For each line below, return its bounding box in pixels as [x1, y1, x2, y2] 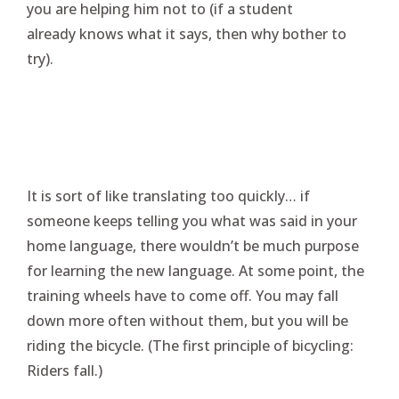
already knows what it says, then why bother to [27, 24, 346, 44]
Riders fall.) [27, 361, 102, 380]
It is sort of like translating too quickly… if [27, 186, 310, 206]
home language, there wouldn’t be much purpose [27, 236, 359, 256]
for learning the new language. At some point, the [27, 261, 364, 281]
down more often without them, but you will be [27, 311, 348, 330]
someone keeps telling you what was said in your [27, 211, 357, 231]
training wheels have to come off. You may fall [27, 286, 338, 305]
